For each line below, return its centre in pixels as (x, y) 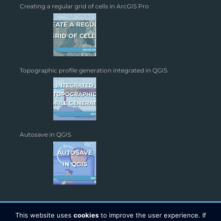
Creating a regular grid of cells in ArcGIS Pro (84, 6)
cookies (86, 215)
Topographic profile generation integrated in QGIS (93, 70)
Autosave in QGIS (45, 134)
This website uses (44, 215)
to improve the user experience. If (152, 215)
